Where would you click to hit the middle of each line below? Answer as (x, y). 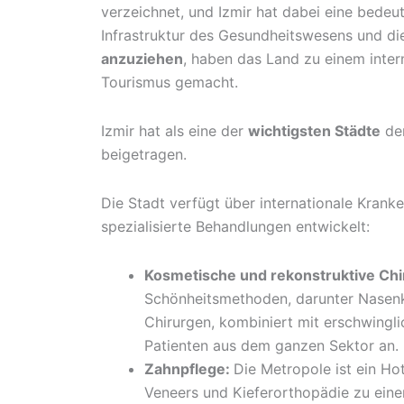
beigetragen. (144, 155)
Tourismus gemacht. (170, 83)
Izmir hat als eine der (174, 131)
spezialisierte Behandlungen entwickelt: (235, 227)
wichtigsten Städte (314, 131)
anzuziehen (142, 59)
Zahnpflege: (189, 369)
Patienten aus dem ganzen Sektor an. (271, 346)
